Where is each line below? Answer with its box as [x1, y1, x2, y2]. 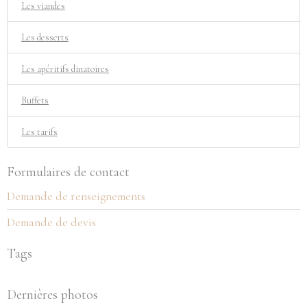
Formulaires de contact [7, 164, 130, 180]
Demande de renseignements [7, 189, 145, 204]
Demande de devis [7, 215, 96, 230]
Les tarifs [21, 126, 58, 138]
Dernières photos [7, 286, 98, 303]
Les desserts [21, 32, 69, 43]
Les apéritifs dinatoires [21, 63, 109, 75]
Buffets [21, 95, 49, 106]
